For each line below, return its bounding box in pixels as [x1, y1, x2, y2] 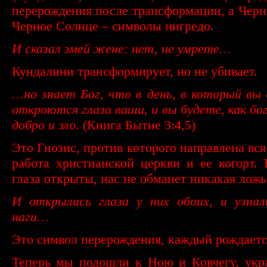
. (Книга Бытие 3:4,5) [75, 117, 195, 132]
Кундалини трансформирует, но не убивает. [11, 63, 257, 79]
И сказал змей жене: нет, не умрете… [11, 41, 231, 56]
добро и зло [11, 117, 76, 132]
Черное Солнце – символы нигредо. [11, 18, 214, 33]
